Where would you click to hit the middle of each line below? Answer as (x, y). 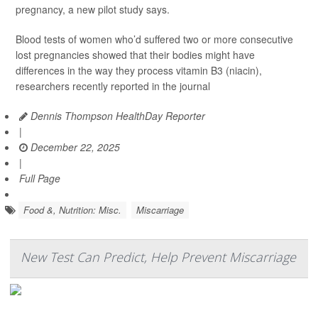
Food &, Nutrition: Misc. (72, 210)
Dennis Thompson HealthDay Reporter (116, 116)
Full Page (40, 179)
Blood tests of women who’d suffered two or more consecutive (154, 39)
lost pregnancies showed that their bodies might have (135, 55)
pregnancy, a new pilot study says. (93, 10)
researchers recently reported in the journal (113, 86)
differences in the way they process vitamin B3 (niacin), (139, 71)
